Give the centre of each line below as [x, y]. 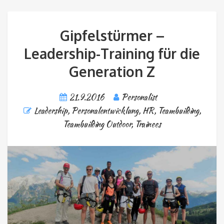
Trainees [148, 124]
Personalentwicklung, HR [112, 111]
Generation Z [112, 72]
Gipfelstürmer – [112, 36]
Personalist [139, 97]
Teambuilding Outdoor [97, 124]
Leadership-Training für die [112, 54]
